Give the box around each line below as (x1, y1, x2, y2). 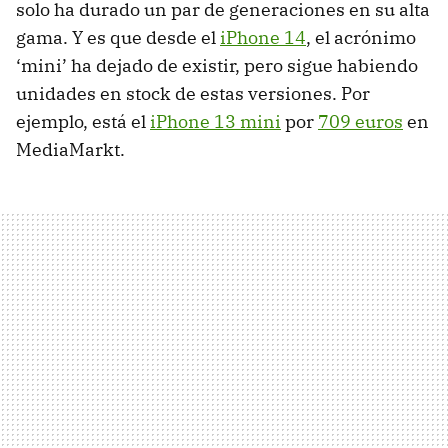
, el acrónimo (306, 25, 416, 49)
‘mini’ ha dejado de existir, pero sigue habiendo (16, 53, 418, 77)
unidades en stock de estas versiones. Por (16, 81, 370, 105)
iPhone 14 (220, 25, 306, 49)
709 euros (318, 109, 403, 133)
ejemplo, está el (16, 109, 150, 133)
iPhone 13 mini (150, 109, 281, 133)
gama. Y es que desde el (16, 25, 220, 49)
